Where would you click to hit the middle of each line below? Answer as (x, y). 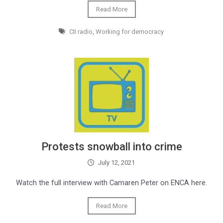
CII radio (81, 32)
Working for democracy (129, 32)
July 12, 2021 (116, 163)
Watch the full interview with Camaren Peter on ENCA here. (111, 183)
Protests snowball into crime (111, 147)
